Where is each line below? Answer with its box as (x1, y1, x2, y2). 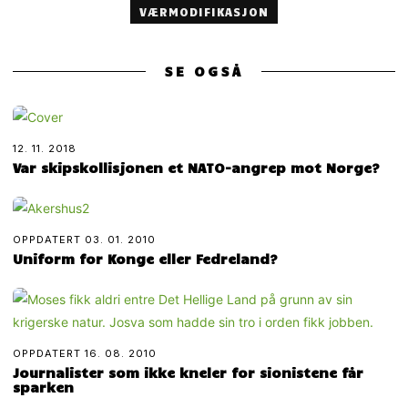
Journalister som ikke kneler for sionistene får (13, 364, 364, 382)
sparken (13, 379, 75, 396)
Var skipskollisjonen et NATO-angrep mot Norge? (13, 159, 381, 177)
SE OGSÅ (164, 63, 244, 80)
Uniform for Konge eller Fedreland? (13, 250, 279, 268)
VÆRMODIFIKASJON (138, 5, 269, 20)
